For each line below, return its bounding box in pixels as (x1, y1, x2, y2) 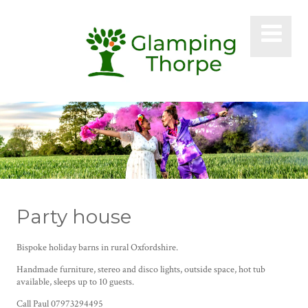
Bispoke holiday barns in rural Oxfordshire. (16, 241, 178, 254)
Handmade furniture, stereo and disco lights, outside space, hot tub (16, 263, 265, 276)
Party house (16, 205, 131, 229)
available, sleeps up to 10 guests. (16, 276, 134, 289)
